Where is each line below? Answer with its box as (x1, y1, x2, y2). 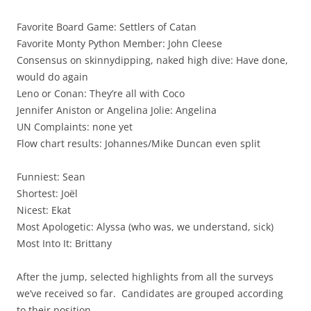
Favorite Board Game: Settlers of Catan (17, 19, 196, 33)
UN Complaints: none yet (17, 119, 133, 133)
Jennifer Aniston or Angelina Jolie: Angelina (17, 103, 217, 117)
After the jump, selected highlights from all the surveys (17, 269, 274, 283)
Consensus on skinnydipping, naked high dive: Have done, (17, 53, 288, 67)
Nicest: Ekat (17, 203, 71, 217)
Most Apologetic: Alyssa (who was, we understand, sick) (17, 219, 274, 233)
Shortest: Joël (17, 186, 78, 200)
